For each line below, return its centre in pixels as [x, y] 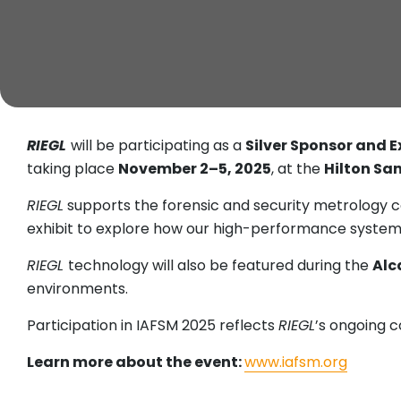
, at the [298, 169]
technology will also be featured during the [220, 266]
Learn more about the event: [136, 363]
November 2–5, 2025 [195, 169]
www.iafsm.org [296, 363]
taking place [73, 169]
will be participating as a [158, 146]
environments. [77, 289]
